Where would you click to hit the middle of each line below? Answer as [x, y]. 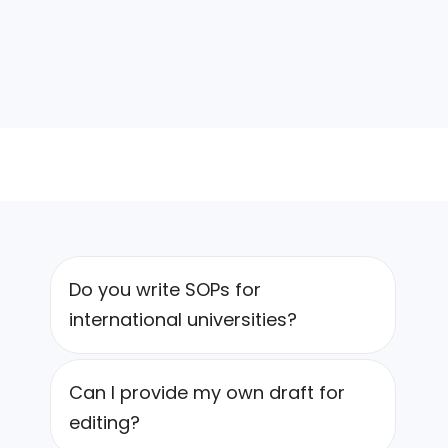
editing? [104, 423]
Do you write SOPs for [165, 290]
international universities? [183, 320]
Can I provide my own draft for [207, 393]
